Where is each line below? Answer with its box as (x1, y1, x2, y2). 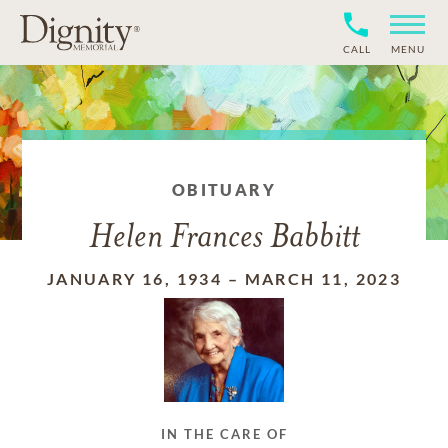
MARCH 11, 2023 (244, 269, 402, 288)
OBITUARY (171, 180, 277, 199)
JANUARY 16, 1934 (46, 269, 223, 288)
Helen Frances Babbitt (88, 221, 360, 256)
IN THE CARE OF (160, 426, 288, 443)
